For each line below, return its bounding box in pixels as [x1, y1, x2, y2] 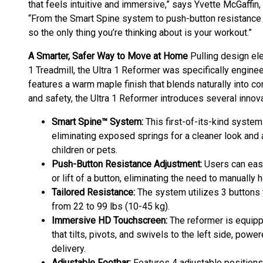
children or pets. [52, 144, 117, 156]
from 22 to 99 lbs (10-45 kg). [52, 201, 170, 212]
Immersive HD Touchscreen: [52, 215, 167, 226]
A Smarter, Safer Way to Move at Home [28, 50, 188, 62]
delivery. [52, 243, 86, 254]
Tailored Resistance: [52, 187, 135, 198]
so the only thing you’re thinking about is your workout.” [28, 27, 252, 38]
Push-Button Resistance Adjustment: [52, 159, 202, 170]
